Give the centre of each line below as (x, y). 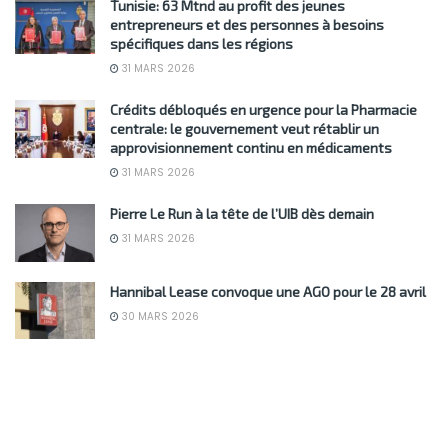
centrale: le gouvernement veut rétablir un (244, 129)
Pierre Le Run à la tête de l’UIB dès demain (242, 214)
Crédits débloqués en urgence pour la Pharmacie (263, 110)
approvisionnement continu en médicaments (251, 148)
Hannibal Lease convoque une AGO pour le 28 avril (268, 291)
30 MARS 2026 (159, 316)
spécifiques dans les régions (201, 44)
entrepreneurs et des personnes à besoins (247, 25)
